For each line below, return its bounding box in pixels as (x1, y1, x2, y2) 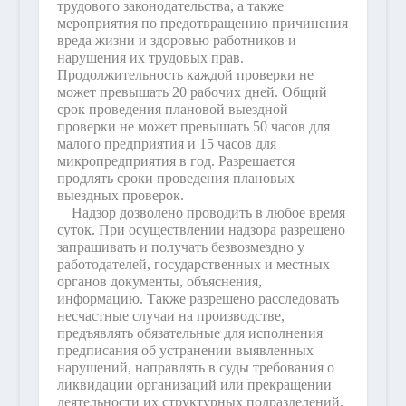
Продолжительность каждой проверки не (56, 67, 314, 82)
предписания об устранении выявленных (56, 343, 314, 358)
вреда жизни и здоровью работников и (56, 33, 296, 48)
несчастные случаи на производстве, (56, 308, 285, 324)
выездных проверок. (56, 188, 184, 203)
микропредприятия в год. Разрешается (56, 153, 295, 169)
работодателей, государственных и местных (56, 256, 330, 272)
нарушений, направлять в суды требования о (56, 360, 334, 375)
